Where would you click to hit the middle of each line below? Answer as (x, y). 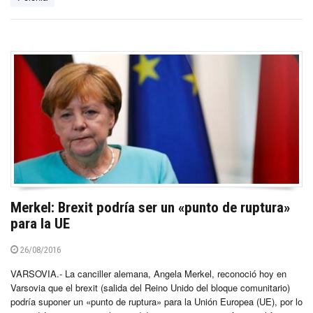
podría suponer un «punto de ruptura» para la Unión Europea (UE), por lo (156, 301)
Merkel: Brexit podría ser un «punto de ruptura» (150, 207)
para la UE (40, 223)
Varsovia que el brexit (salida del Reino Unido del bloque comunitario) (150, 287)
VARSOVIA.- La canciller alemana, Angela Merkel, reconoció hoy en (148, 273)
